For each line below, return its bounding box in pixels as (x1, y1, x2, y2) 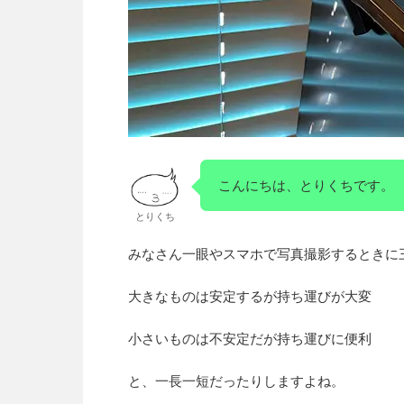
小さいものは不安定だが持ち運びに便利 (128, 330, 372, 347)
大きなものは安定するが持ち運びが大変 (128, 288, 372, 305)
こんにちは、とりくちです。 (218, 177, 394, 194)
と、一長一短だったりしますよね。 (128, 372, 344, 390)
